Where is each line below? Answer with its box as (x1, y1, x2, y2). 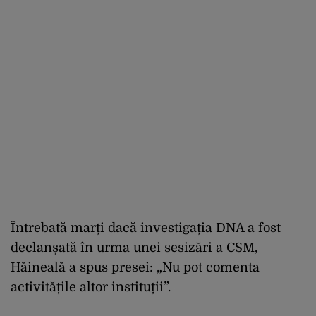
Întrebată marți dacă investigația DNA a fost (11, 220, 281, 235)
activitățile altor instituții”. (11, 279, 171, 294)
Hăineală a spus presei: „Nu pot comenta (11, 260, 260, 274)
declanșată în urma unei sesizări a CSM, (11, 240, 257, 255)
